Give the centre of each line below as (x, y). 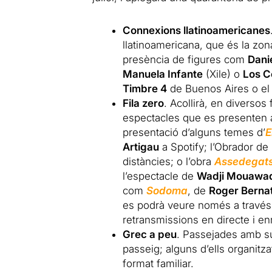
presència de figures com (185, 59)
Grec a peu (150, 234)
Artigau (141, 147)
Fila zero (144, 103)
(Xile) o (223, 74)
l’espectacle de (160, 176)
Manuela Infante (163, 74)
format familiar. (158, 263)
